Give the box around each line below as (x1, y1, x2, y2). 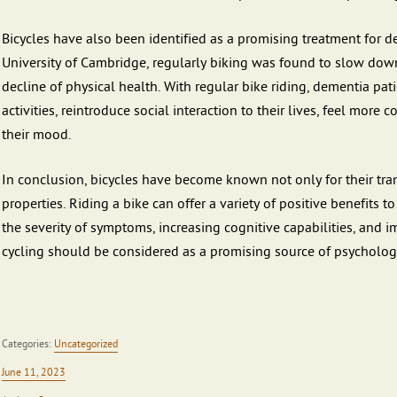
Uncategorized (54, 338, 118, 350)
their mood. (2, 127, 71, 143)
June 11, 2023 (2, 366, 66, 378)
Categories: (2, 338, 54, 350)
